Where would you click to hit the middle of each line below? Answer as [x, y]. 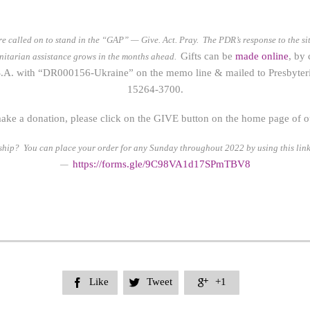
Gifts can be [208, 56]
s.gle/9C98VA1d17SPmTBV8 [186, 164]
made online [262, 56]
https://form [97, 164]
